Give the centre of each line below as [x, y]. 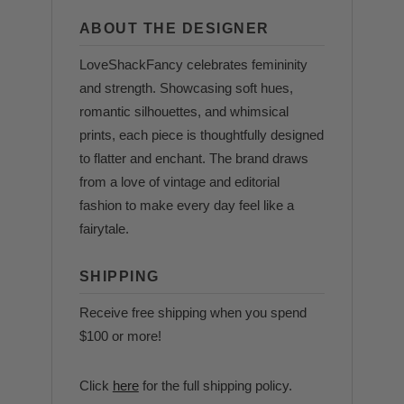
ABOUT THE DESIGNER [174, 28]
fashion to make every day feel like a [186, 205]
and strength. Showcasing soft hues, [186, 88]
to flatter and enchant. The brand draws [193, 158]
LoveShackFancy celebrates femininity [193, 64]
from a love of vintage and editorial [179, 182]
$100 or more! [120, 336]
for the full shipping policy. [215, 386]
